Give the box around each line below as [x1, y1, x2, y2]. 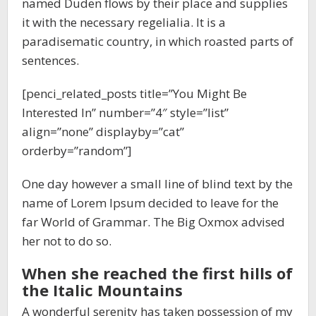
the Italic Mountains [22, 279, 183, 300]
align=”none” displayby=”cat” [22, 123, 184, 140]
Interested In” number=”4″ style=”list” [22, 104, 229, 121]
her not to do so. [22, 233, 111, 249]
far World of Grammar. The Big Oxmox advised [22, 214, 285, 230]
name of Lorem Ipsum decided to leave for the [22, 195, 279, 211]
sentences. [22, 52, 79, 68]
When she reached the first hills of [22, 262, 293, 284]
